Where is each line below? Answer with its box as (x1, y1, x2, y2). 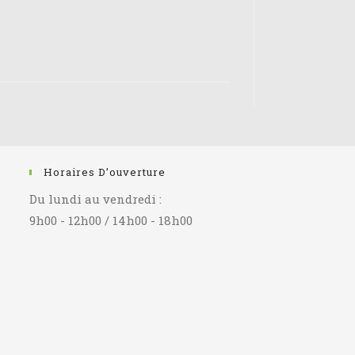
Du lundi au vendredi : (29, 190, 162, 207)
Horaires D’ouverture (44, 164, 166, 179)
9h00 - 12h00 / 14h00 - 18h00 (29, 212, 193, 228)
